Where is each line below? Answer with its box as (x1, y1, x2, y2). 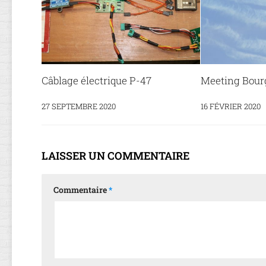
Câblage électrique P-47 (42, 74, 151, 88)
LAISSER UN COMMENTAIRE (42, 148, 189, 163)
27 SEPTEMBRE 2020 (42, 101, 116, 112)
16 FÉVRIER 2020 (200, 101, 261, 112)
